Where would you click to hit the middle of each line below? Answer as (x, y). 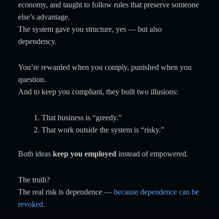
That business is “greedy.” (81, 118)
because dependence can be (156, 192)
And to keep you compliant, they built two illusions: (98, 92)
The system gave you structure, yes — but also (90, 29)
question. (32, 79)
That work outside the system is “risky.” (103, 130)
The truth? (34, 180)
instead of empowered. (152, 154)
